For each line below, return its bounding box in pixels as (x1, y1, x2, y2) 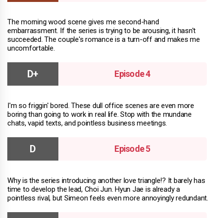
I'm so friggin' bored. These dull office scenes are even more (7, 101, 194, 110)
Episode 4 (114, 69, 150, 79)
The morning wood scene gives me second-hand (7, 18, 159, 27)
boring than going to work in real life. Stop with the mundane (7, 110, 192, 119)
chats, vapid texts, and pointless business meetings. (7, 119, 167, 128)
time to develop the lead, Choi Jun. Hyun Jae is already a (7, 185, 180, 194)
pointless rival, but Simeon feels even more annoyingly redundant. (7, 194, 208, 203)
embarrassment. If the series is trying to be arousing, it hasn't (7, 26, 196, 36)
